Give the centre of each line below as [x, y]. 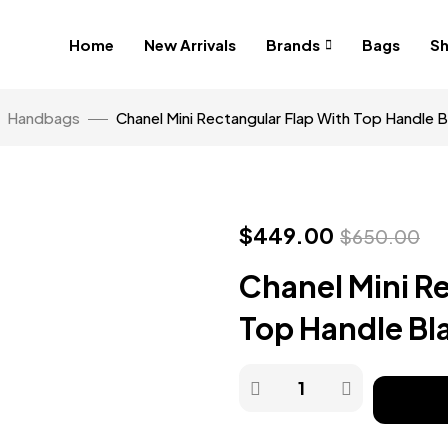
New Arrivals [190, 44]
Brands [293, 44]
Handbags [43, 117]
